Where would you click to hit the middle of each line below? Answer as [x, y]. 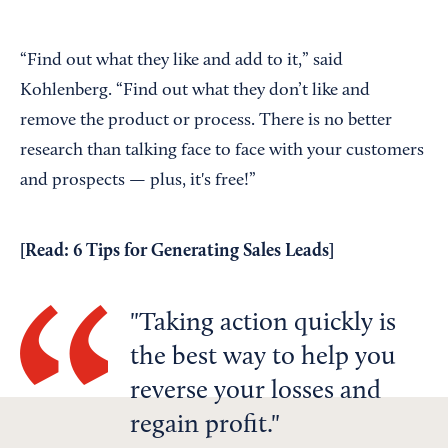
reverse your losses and [255, 392]
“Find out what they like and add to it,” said [181, 61]
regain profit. [200, 426]
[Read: [46, 251]
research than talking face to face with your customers [222, 151]
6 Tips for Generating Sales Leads [201, 251]
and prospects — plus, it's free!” [138, 181]
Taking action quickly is [267, 324]
